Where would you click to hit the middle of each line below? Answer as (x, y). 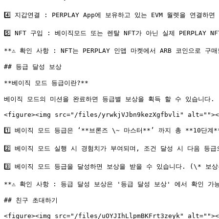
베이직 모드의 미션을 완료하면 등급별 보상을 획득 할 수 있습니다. (109, 99)
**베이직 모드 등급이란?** (46, 83)
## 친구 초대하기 (31, 200)
